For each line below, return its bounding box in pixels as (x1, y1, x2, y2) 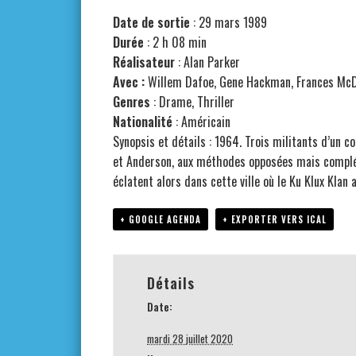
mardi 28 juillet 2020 (147, 331, 234, 346)
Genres (113, 92, 150, 111)
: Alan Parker (175, 52, 240, 72)
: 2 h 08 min (144, 33, 207, 52)
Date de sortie (113, 13, 190, 32)
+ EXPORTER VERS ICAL (222, 213, 327, 226)
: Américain (172, 112, 230, 131)
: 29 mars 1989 (190, 13, 267, 32)
